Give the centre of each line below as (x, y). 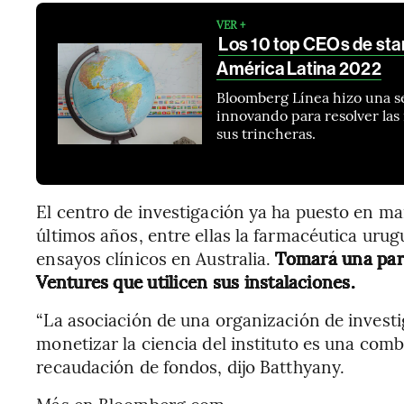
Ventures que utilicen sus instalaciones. (196, 281)
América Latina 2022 (299, 69)
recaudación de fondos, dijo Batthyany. (191, 366)
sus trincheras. (266, 133)
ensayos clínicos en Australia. (156, 258)
